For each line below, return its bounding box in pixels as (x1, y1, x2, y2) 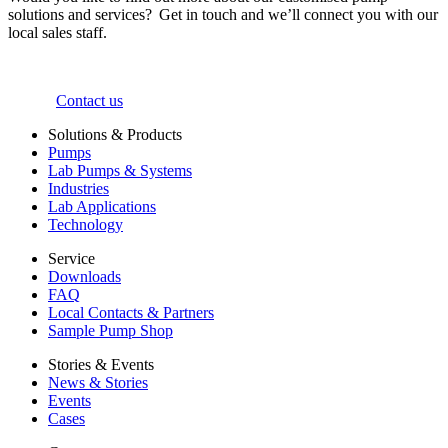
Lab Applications (48, 198, 156, 216)
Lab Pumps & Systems (48, 162, 192, 180)
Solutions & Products (48, 126, 182, 144)
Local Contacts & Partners (48, 304, 214, 322)
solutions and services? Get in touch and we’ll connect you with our (8, 6, 438, 24)
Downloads (48, 268, 121, 286)
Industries (48, 180, 109, 198)
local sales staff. (8, 24, 111, 42)
